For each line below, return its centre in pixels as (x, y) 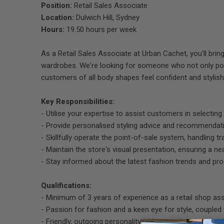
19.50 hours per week (100, 29)
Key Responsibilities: (78, 101)
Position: (56, 5)
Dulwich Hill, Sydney (107, 17)
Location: (57, 17)
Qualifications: (66, 185)
